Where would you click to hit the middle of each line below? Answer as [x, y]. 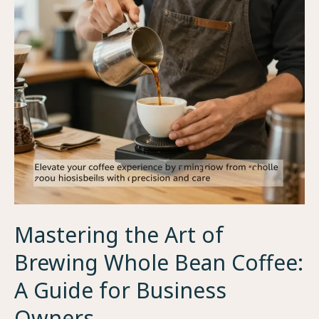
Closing [32, 65]
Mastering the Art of [119, 234]
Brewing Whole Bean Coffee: [159, 262]
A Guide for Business [120, 290]
